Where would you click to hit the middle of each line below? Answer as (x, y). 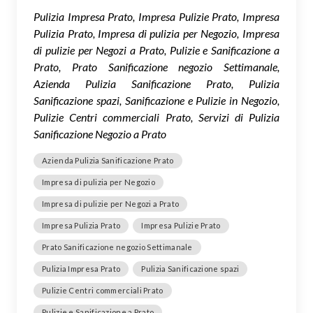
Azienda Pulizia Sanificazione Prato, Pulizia (156, 83)
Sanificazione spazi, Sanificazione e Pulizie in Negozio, (156, 100)
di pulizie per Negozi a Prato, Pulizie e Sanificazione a (156, 50)
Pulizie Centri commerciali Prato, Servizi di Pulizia (156, 117)
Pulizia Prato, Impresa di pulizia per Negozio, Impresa (156, 33)
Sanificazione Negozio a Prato (100, 133)
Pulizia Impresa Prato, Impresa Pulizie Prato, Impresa (156, 16)
